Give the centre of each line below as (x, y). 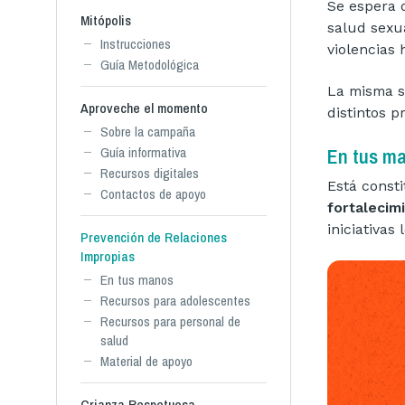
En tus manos (137, 280)
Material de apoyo (146, 361)
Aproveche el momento (144, 108)
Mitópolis (106, 20)
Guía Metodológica (150, 65)
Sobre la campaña (148, 132)
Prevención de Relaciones (154, 237)
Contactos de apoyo (153, 194)
